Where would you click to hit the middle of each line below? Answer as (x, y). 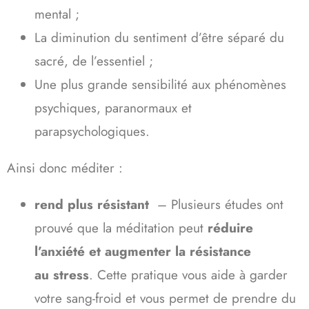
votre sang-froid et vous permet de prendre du (165, 298)
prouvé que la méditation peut (121, 228)
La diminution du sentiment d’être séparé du (159, 37)
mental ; (57, 14)
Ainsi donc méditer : (67, 168)
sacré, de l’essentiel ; (94, 61)
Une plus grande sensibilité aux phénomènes (160, 84)
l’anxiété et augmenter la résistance (143, 251)
